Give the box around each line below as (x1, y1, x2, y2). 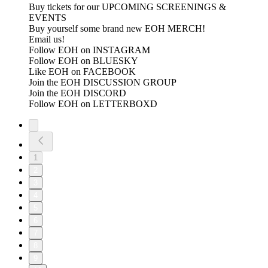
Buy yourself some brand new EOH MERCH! (29, 23, 205, 34)
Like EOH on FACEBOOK (29, 66, 136, 77)
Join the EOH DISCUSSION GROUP (29, 77, 176, 88)
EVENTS (29, 13, 66, 23)
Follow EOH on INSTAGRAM (29, 45, 150, 56)
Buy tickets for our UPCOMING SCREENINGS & (29, 2, 226, 13)
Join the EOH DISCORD (29, 88, 126, 99)
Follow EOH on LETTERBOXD (29, 99, 157, 109)
